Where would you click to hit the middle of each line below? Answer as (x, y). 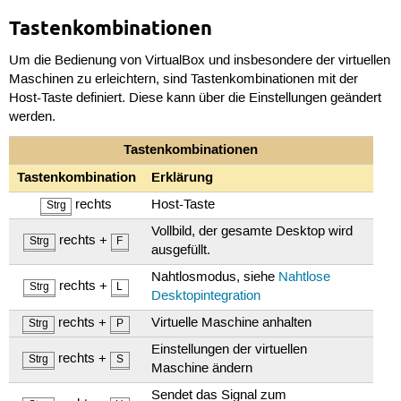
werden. (32, 117)
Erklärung (183, 177)
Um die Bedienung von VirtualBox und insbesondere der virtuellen (199, 60)
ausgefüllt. (181, 250)
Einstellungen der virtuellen (230, 350)
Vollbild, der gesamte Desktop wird (252, 231)
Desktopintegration (206, 296)
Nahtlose (305, 277)
